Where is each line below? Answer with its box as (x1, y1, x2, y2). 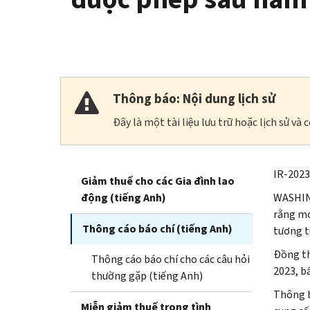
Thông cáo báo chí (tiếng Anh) (82, 221, 232, 236)
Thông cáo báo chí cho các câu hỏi (91, 251, 250, 266)
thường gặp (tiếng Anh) (91, 268, 203, 283)
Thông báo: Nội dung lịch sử (113, 89, 275, 107)
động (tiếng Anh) (81, 190, 166, 205)
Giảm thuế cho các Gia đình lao (81, 173, 235, 188)
